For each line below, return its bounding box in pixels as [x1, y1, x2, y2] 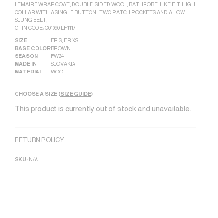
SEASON [15, 53, 38, 59]
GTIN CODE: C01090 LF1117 [15, 25, 75, 31]
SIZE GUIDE [60, 91, 91, 97]
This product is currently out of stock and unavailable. [15, 105, 191, 113]
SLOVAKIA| [51, 61, 77, 67]
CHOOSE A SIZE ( [15, 91, 60, 97]
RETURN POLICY [15, 136, 64, 144]
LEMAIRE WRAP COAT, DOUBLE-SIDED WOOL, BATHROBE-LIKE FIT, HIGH [15, 1, 195, 7]
